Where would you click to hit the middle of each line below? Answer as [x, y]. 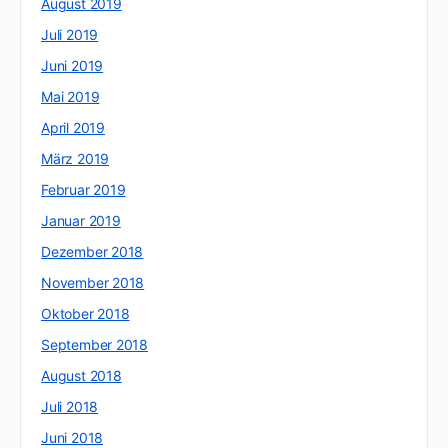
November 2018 [93, 282]
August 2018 [81, 375]
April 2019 [73, 127]
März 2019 [75, 158]
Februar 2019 [83, 189]
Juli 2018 [70, 406]
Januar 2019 [81, 220]
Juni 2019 [72, 65]
